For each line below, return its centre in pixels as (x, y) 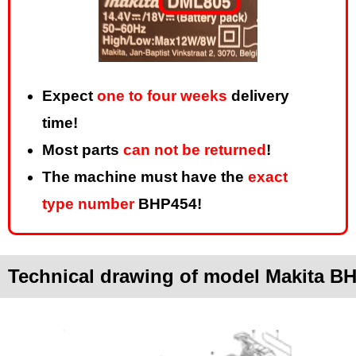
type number (88, 204)
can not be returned (195, 150)
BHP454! (168, 204)
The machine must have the (145, 177)
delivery (258, 96)
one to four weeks (162, 96)
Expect (70, 96)
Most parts (83, 150)
